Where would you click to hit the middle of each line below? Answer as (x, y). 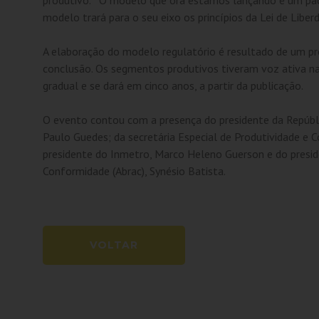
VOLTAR (114, 245)
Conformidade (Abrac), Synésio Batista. (135, 171)
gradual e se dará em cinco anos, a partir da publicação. (173, 85)
